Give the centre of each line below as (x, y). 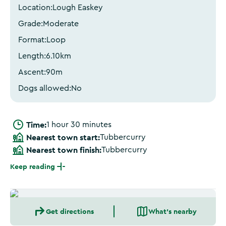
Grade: (31, 24)
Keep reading (33, 166)
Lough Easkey (78, 8)
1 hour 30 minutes (79, 125)
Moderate (61, 24)
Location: (35, 8)
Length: (32, 56)
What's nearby (173, 211)
